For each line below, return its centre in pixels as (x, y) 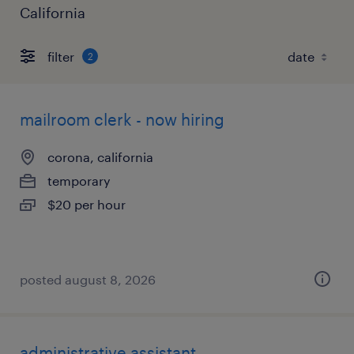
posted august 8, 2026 (88, 279)
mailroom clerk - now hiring (122, 119)
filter (61, 56)
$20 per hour (87, 204)
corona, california (100, 157)
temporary (79, 181)
